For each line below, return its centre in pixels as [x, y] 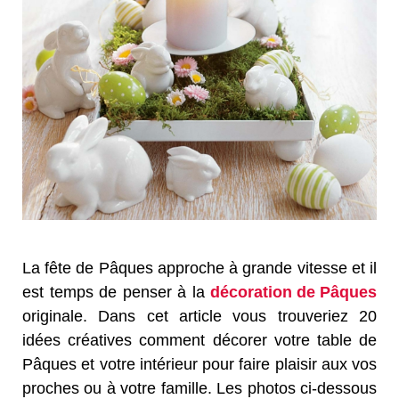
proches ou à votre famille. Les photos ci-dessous [199, 388]
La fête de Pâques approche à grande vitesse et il [199, 268]
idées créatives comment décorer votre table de [199, 340]
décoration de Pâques [293, 292]
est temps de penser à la [116, 292]
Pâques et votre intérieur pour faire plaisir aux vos [199, 364]
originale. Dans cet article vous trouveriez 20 [199, 316]
